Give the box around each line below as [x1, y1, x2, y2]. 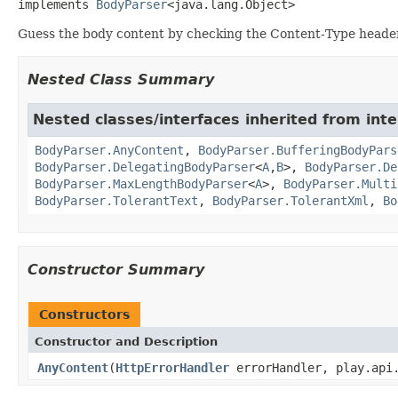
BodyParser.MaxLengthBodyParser [35, 176, 248, 191]
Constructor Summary [28, 260, 204, 278]
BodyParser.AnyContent [35, 142, 184, 157]
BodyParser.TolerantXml [212, 193, 369, 208]
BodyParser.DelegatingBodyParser [35, 159, 255, 174]
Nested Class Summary [28, 70, 214, 88]
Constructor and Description [35, 334, 218, 348]
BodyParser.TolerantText [35, 193, 198, 208]
